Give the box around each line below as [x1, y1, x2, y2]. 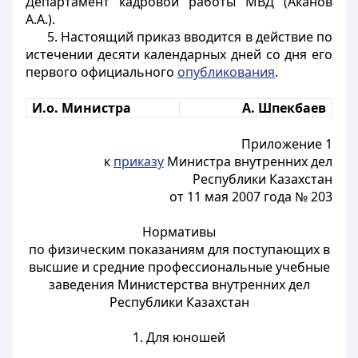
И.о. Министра [32, 99, 132, 117]
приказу [113, 153, 164, 170]
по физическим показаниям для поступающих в [28, 241, 330, 258]
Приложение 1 [241, 135, 332, 153]
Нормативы [142, 223, 216, 241]
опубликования [177, 63, 275, 81]
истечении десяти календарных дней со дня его [26, 46, 332, 63]
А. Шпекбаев [241, 99, 326, 117]
